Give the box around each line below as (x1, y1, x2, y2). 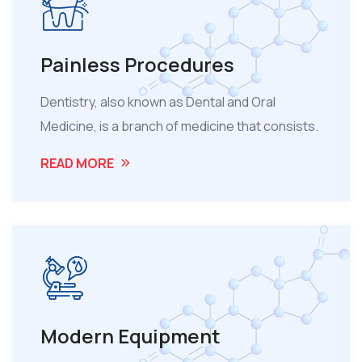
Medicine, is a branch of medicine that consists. (40, 117, 318, 136)
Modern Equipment (40, 322, 221, 350)
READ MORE (40, 154, 114, 173)
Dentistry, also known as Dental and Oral (40, 93, 276, 112)
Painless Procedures (40, 51, 234, 78)
